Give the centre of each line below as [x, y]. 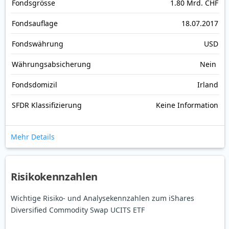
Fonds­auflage [35, 24]
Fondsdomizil [35, 85]
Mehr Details [33, 137]
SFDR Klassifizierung [47, 105]
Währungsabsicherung [51, 64]
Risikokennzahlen [54, 177]
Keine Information [187, 105]
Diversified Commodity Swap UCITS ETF [78, 210]
